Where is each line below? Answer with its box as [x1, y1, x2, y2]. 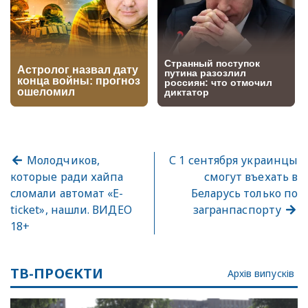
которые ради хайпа [10, 169, 124, 185]
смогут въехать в [203, 169, 298, 185]
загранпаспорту [192, 202, 284, 218]
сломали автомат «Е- [10, 186, 124, 201]
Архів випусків [227, 267, 294, 280]
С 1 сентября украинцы [169, 153, 298, 168]
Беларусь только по [190, 186, 298, 201]
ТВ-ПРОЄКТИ [10, 264, 103, 283]
